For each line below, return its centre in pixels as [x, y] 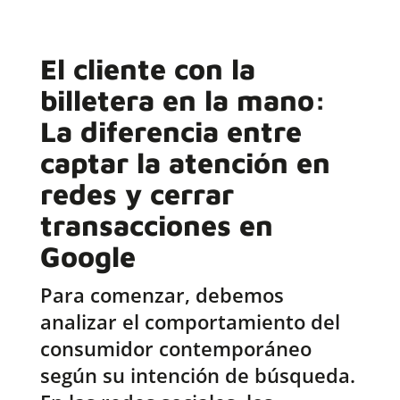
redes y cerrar [137, 194]
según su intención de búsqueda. [197, 375]
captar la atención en [185, 163]
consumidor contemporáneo [175, 349]
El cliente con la [147, 69]
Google [87, 257]
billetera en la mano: [183, 100]
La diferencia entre [171, 132]
